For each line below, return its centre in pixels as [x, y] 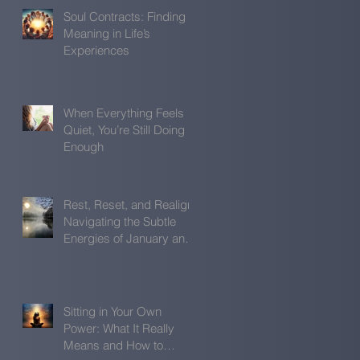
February [87, 255]
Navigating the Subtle [120, 221]
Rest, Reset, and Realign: [130, 204]
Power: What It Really [119, 328]
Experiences [96, 50]
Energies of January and [128, 238]
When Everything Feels [124, 112]
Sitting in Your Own [112, 311]
